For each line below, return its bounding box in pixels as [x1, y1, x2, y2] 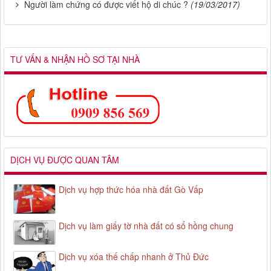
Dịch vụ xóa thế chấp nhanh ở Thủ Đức [59, 250, 209, 263]
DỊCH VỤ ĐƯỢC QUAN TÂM [10, 154, 119, 166]
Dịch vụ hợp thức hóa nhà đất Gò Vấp [59, 183, 203, 196]
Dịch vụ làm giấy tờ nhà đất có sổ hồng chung [59, 220, 233, 232]
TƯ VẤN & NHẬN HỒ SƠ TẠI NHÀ [10, 53, 140, 66]
